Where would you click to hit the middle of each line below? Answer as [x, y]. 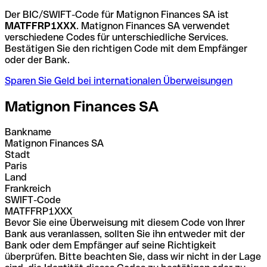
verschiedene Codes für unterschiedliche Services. [117, 37]
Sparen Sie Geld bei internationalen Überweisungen [119, 80]
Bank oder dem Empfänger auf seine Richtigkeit [111, 245]
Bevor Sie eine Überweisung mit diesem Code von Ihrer [125, 222]
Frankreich [28, 188]
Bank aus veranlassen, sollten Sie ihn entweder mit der [125, 234]
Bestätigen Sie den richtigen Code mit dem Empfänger [126, 48]
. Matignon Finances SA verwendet [153, 26]
